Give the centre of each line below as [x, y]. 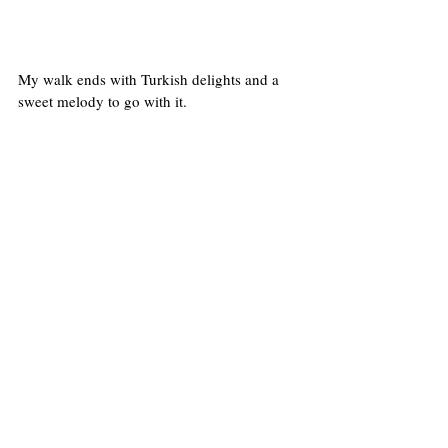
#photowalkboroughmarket [210, 421]
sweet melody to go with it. [102, 101]
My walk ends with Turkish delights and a [150, 79]
